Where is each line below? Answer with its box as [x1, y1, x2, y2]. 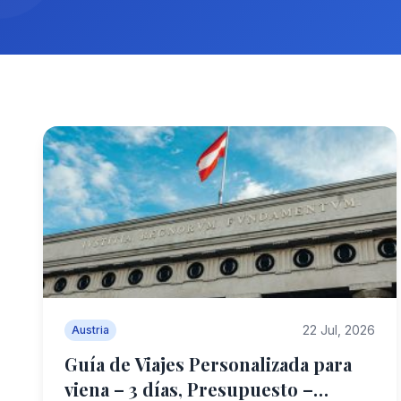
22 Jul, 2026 [302, 322, 375, 337]
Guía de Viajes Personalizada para [64, 352, 352, 376]
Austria [72, 323, 109, 337]
